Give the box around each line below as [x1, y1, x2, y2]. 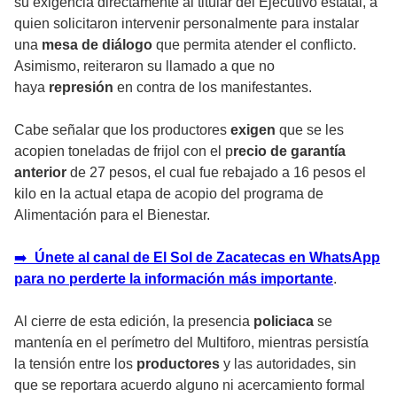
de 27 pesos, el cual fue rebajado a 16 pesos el [66, 164, 366, 180]
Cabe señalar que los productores [14, 121, 230, 137]
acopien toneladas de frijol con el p [14, 143, 233, 159]
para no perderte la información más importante [14, 270, 333, 286]
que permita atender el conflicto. [152, 36, 356, 52]
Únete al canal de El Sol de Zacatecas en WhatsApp [31, 249, 380, 265]
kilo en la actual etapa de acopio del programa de [14, 185, 323, 201]
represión [49, 79, 113, 95]
